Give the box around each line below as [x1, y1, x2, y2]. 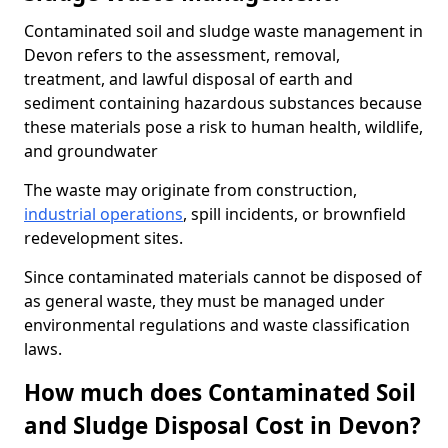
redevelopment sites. [24, 227, 183, 249]
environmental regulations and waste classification [24, 314, 410, 336]
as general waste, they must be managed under [24, 290, 385, 312]
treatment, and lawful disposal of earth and [24, 68, 353, 90]
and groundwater [24, 140, 158, 162]
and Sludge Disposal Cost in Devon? [24, 410, 421, 441]
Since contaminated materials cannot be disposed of [24, 266, 422, 288]
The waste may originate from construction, [24, 179, 357, 201]
